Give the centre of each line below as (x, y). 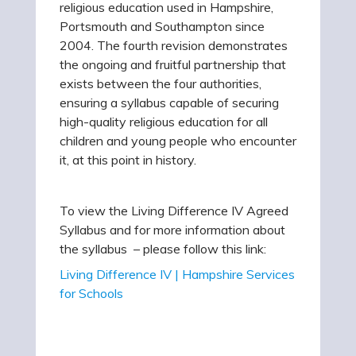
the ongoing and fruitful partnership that (173, 64)
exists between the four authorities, (161, 83)
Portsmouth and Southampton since (162, 26)
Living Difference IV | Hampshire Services (177, 274)
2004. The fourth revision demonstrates (174, 45)
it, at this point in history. (128, 160)
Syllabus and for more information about (172, 230)
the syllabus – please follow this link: (164, 249)
